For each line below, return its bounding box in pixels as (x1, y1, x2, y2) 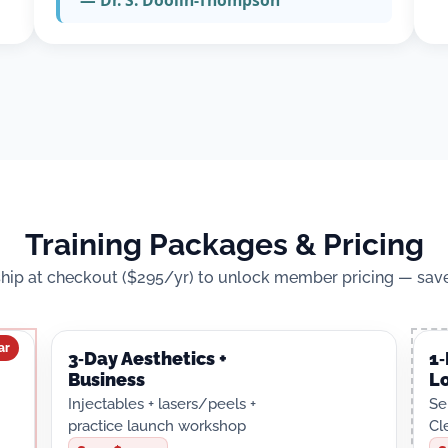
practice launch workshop (67, 416, 246, 434)
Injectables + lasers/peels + (67, 394, 256, 412)
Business (67, 369, 145, 391)
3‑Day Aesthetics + (67, 348, 227, 370)
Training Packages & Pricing (24, 225, 424, 262)
